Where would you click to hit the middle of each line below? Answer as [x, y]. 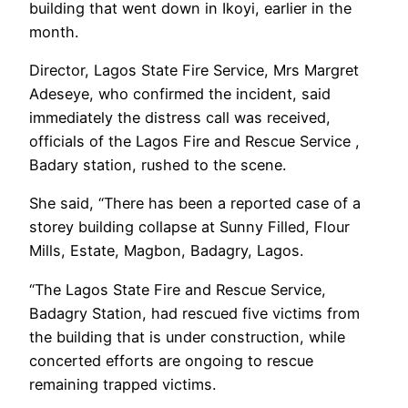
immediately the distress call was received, [180, 118]
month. [54, 31]
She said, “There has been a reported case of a [195, 204]
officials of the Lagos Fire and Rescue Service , [194, 142]
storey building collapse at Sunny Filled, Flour [189, 227]
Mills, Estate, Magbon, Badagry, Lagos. [166, 251]
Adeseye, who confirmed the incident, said [180, 94]
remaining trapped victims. [122, 384]
